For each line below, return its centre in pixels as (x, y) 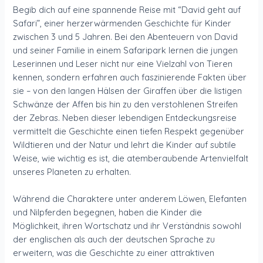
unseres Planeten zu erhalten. (72, 171)
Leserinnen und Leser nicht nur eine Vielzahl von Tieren (123, 63)
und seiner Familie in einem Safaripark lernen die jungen (126, 50)
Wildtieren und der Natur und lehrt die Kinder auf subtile (125, 144)
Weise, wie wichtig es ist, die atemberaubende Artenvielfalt (131, 158)
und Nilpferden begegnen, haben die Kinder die (108, 212)
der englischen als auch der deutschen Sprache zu (114, 239)
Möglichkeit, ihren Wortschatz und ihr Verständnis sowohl (127, 225)
